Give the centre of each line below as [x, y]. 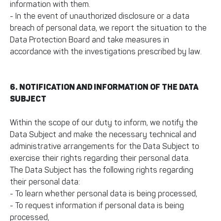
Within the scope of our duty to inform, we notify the [104, 123]
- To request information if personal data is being [97, 205]
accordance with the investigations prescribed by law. [106, 52]
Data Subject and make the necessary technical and [103, 134]
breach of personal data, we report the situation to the [108, 28]
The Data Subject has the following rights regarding [102, 170]
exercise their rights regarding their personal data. [100, 158]
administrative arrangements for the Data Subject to [105, 146]
